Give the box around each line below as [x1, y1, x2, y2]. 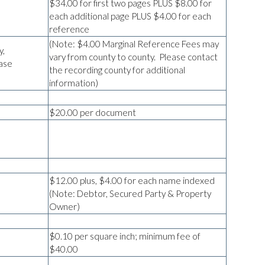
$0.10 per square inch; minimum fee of [49, 230, 201, 241]
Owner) [49, 201, 80, 212]
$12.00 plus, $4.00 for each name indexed [49, 174, 215, 186]
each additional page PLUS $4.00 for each [49, 10, 211, 21]
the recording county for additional [49, 64, 185, 75]
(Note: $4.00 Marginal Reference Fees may [49, 38, 219, 49]
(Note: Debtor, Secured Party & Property [49, 188, 211, 199]
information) [49, 77, 98, 88]
